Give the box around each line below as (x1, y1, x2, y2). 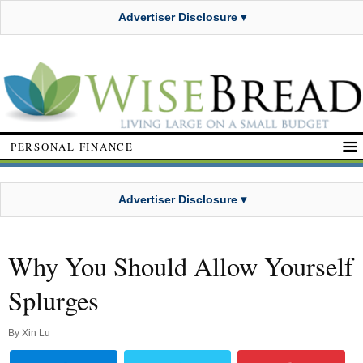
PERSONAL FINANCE (11, 139, 134, 154)
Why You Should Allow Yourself (8, 249, 353, 284)
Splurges (8, 283, 99, 318)
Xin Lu (22, 327, 50, 340)
